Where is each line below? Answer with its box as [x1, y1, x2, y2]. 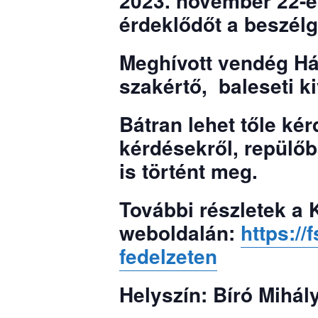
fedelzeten [119, 241, 217, 271]
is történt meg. [119, 156, 258, 186]
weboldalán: [119, 218, 241, 248]
